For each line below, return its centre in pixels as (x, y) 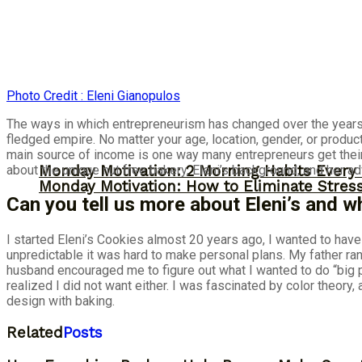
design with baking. (61, 301)
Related (35, 333)
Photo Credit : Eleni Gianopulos (93, 95)
